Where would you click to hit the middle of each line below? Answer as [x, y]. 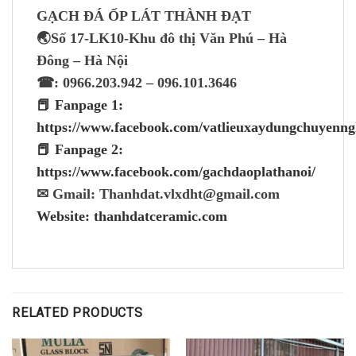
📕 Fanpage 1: [80, 105]
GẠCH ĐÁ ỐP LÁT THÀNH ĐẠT [144, 16]
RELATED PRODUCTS [77, 313]
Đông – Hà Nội [82, 61]
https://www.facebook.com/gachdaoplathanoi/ [176, 172]
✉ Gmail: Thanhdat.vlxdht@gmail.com [158, 194]
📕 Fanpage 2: [80, 150]
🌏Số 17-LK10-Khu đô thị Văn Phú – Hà [162, 39]
